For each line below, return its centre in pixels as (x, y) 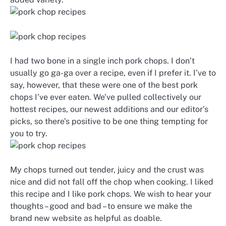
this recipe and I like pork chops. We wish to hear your (111, 194)
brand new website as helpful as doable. (86, 218)
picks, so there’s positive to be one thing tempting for (109, 121)
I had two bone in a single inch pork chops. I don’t (102, 61)
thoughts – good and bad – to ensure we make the (101, 206)
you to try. (29, 133)
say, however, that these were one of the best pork (104, 85)
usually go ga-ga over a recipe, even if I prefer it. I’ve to (113, 73)
